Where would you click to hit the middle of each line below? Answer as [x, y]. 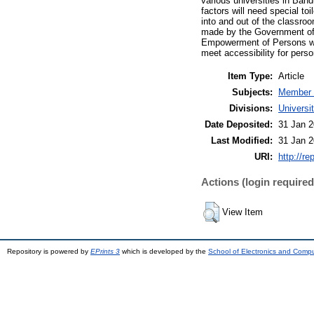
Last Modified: [242, 140]
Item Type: [250, 76]
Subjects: [252, 92]
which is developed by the [164, 251]
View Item [243, 212]
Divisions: [251, 108]
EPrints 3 [105, 251]
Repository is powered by [49, 251]
